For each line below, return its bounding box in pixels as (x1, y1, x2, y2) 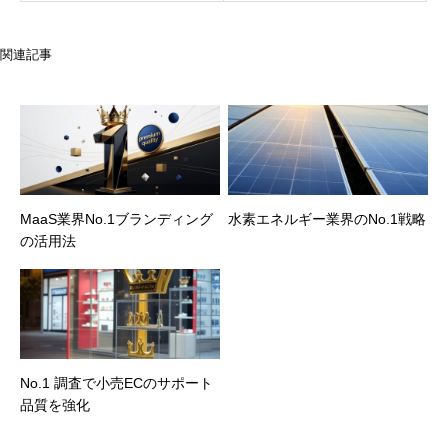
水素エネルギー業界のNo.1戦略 (228, 211, 426, 228)
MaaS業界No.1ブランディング (20, 211, 213, 228)
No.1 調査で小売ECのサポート (20, 375, 213, 392)
